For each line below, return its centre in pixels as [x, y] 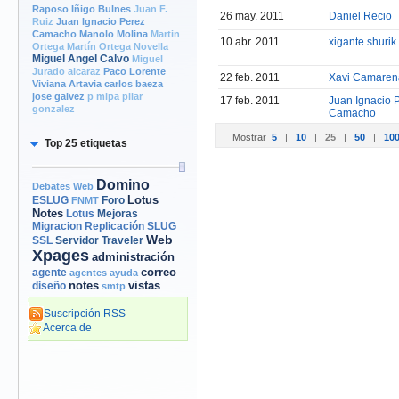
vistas [144, 285]
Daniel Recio [360, 16]
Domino [123, 185]
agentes [88, 273]
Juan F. [151, 9]
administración [133, 257]
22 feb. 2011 [250, 77]
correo [159, 272]
